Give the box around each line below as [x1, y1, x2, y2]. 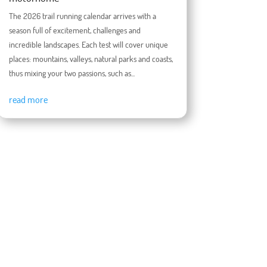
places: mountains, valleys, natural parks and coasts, [8, 54, 173, 64]
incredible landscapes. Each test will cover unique [8, 39, 168, 50]
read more [8, 94, 48, 106]
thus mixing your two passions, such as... [8, 68, 135, 79]
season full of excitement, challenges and [8, 25, 141, 36]
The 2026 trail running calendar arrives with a [8, 11, 156, 21]
